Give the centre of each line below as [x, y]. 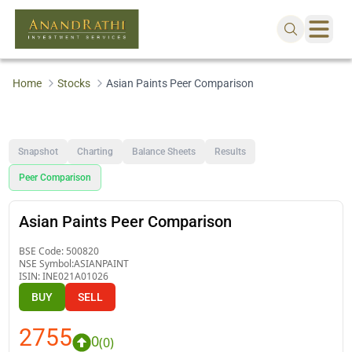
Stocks [73, 83]
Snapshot [38, 151]
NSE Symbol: [47, 263]
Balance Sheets [164, 151]
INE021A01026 [76, 276]
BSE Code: [43, 251]
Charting [95, 151]
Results [231, 151]
